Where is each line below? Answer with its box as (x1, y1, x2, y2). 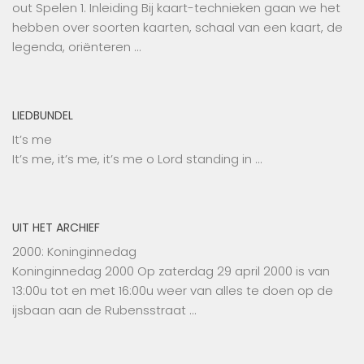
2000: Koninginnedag (12, 243, 136, 261)
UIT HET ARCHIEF (12, 219, 100, 236)
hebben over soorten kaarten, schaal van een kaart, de (12, 19, 343, 37)
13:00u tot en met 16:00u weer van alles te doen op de (12, 282, 333, 300)
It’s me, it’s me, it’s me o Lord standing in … (12, 150, 262, 168)
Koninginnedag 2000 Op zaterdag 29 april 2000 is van (12, 262, 330, 280)
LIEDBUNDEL (12, 107, 73, 124)
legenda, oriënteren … (12, 38, 141, 56)
